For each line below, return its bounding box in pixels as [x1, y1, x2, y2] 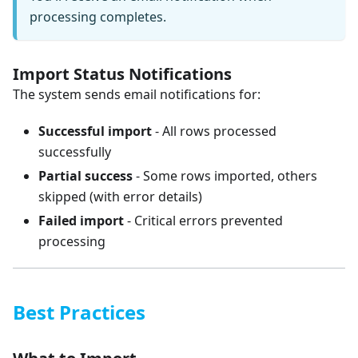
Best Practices [13, 298, 145, 325]
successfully [38, 142, 111, 161]
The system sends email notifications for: [13, 85, 261, 103]
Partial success [38, 166, 133, 185]
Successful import [38, 121, 152, 140]
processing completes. [30, 7, 166, 26]
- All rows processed [152, 121, 276, 140]
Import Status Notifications [13, 62, 232, 85]
